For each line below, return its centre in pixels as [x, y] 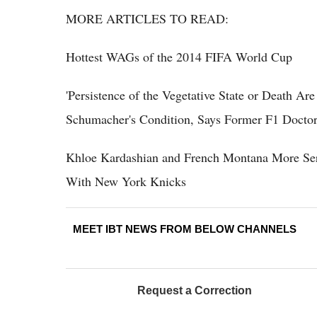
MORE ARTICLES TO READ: [147, 19]
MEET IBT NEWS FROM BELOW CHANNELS [185, 229]
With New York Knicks [126, 181]
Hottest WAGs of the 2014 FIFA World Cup [179, 57]
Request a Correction [195, 291]
